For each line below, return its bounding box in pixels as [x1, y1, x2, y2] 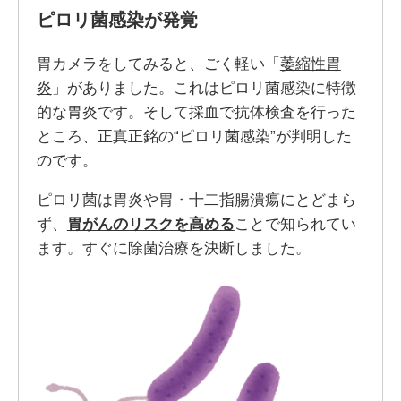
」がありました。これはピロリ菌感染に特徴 [51, 79, 356, 98]
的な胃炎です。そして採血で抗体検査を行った [36, 103, 356, 122]
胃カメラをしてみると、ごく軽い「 [36, 55, 280, 73]
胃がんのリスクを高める [66, 215, 235, 234]
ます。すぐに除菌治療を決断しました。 [36, 239, 311, 258]
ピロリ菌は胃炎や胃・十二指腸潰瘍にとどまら [36, 191, 356, 209]
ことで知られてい [234, 215, 356, 234]
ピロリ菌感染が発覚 [36, 10, 198, 30]
